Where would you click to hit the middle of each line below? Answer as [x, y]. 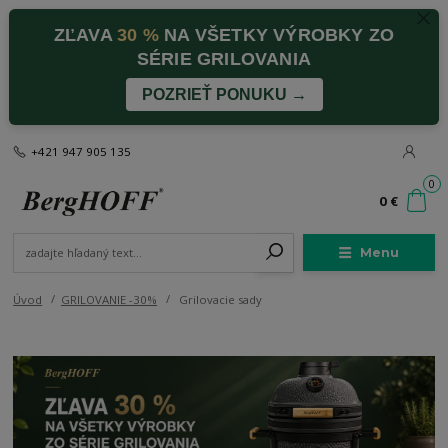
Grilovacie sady [218, 300]
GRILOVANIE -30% [109, 300]
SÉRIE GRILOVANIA [224, 58]
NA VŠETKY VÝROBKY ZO [276, 34]
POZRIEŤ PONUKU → [224, 94]
